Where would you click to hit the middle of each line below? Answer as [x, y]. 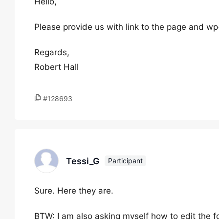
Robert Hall [56, 67]
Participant [125, 161]
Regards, [52, 52]
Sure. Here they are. [74, 191]
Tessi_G [83, 161]
